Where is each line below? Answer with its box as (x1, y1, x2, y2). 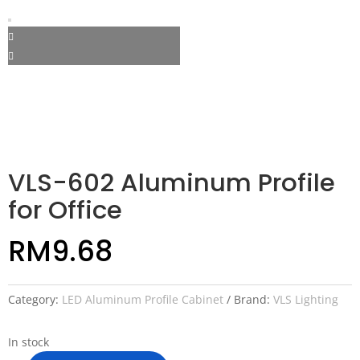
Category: (8, 292, 62, 307)
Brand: (234, 292, 273, 307)
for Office (8, 192, 122, 227)
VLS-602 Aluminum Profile (8, 165, 335, 200)
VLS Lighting (273, 292, 338, 307)
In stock (8, 334, 49, 350)
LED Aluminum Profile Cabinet (62, 292, 223, 307)
